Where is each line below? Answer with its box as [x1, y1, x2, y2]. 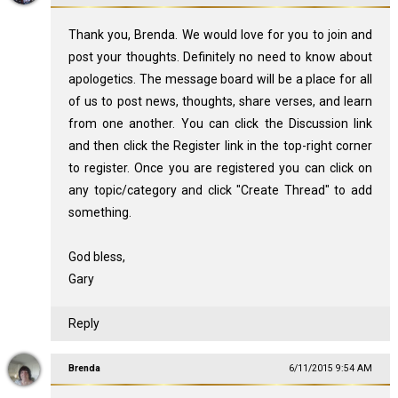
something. [68, 205, 131, 219]
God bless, [68, 250, 125, 264]
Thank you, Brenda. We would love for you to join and [68, 28, 373, 42]
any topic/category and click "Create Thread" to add [68, 183, 373, 197]
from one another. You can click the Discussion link [68, 116, 373, 131]
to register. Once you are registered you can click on [68, 161, 373, 175]
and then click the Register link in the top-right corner [68, 139, 373, 153]
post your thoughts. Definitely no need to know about [68, 50, 373, 64]
